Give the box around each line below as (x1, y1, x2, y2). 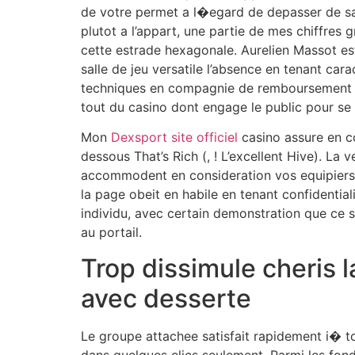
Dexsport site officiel (111, 129, 238, 146)
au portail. (81, 224, 142, 241)
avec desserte (81, 282, 251, 314)
